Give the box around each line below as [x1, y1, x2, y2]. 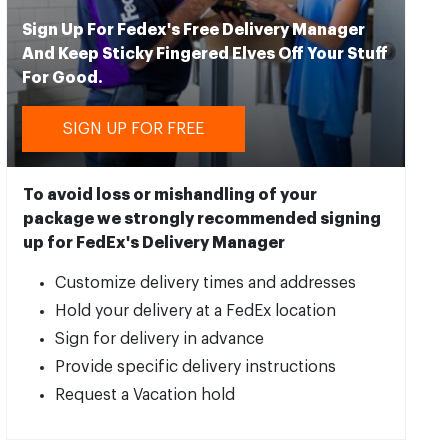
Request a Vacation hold [55, 386, 236, 403]
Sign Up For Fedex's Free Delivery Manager [22, 21, 366, 38]
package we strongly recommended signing [23, 210, 382, 227]
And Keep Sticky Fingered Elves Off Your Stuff [22, 45, 389, 62]
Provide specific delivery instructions [55, 358, 337, 375]
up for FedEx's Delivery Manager [23, 234, 286, 251]
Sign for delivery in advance [55, 330, 265, 347]
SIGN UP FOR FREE [63, 120, 205, 137]
